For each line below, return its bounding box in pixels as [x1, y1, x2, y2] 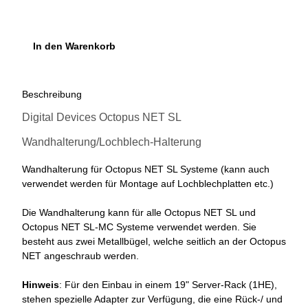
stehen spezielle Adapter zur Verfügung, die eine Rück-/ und [22, 294, 283, 305]
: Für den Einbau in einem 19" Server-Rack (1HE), [59, 279, 277, 291]
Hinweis [22, 279, 59, 291]
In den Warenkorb [33, 40, 118, 52]
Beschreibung [22, 89, 82, 100]
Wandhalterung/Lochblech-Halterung [22, 136, 201, 148]
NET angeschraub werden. [22, 250, 139, 262]
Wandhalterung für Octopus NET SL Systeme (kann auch [22, 164, 269, 175]
